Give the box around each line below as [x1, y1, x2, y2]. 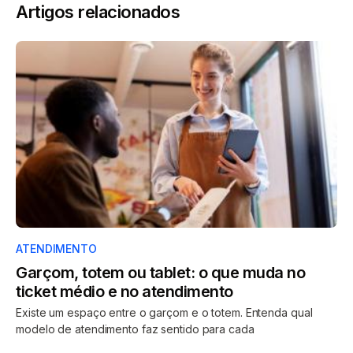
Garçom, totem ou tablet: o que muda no [16, 263, 305, 283]
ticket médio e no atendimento [16, 282, 233, 302]
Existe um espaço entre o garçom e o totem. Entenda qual [16, 306, 313, 320]
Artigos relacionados [16, 2, 180, 23]
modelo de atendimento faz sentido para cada [16, 322, 255, 336]
